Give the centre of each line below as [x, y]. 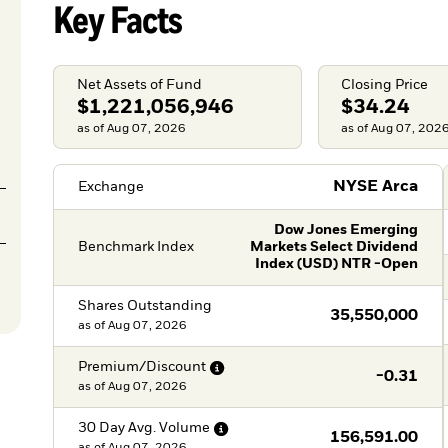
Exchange [110, 186]
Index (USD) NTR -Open [337, 264]
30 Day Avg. [116, 428]
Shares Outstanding [144, 306]
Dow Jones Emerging [346, 230]
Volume [184, 428]
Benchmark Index [135, 247]
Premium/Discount [141, 367]
